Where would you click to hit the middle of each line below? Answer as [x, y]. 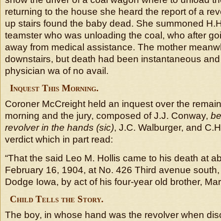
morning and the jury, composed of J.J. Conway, [108, 116]
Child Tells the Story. [57, 199]
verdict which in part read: [59, 139]
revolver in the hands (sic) [59, 128]
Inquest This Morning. [54, 88]
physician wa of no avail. [57, 71]
